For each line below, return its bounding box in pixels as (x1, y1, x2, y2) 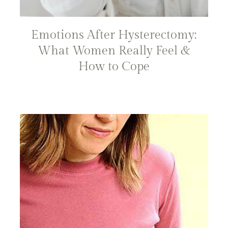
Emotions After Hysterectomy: (31, 27, 197, 42)
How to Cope (78, 59, 150, 74)
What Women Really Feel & (37, 43, 190, 58)
